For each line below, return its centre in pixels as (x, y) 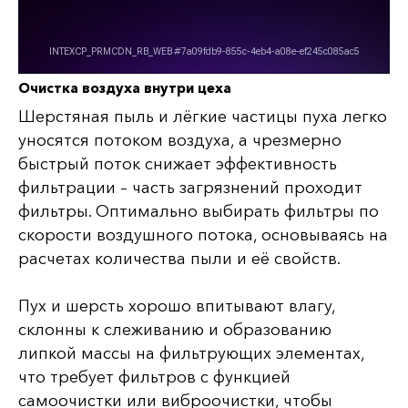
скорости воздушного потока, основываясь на (203, 235)
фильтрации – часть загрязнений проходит (190, 187)
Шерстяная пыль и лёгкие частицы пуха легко (203, 116)
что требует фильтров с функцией (154, 377)
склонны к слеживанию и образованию (175, 329)
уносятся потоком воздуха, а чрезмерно (180, 140)
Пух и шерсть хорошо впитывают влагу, (177, 306)
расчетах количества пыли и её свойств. (179, 258)
